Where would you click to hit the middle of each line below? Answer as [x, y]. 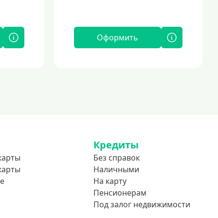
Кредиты [116, 145]
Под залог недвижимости [142, 204]
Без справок [117, 158]
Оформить [118, 37]
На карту [110, 181]
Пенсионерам [120, 193]
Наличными [116, 169]
